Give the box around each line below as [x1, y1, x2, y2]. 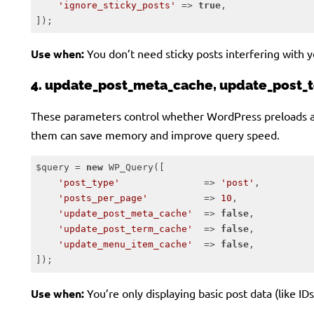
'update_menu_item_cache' [57, 239, 193, 250]
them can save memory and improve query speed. [31, 127, 280, 142]
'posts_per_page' [57, 193, 148, 203]
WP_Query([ [102, 162, 165, 172]
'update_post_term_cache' [57, 224, 193, 234]
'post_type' [57, 177, 120, 188]
